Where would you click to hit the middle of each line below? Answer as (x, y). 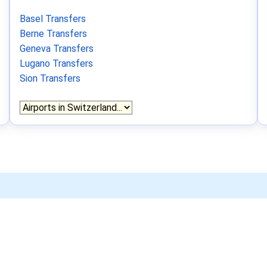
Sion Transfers (50, 78)
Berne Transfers (53, 34)
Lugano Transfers (56, 63)
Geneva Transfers (57, 49)
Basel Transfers (53, 19)
